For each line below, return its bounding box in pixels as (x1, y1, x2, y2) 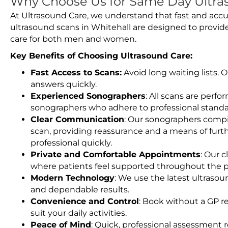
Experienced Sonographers (31, 91, 146, 101)
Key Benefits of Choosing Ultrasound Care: (10, 51, 192, 61)
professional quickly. (31, 138, 112, 148)
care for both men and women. (10, 34, 136, 44)
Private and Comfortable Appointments (31, 150, 201, 159)
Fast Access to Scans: (31, 68, 122, 77)
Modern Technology (31, 173, 115, 183)
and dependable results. (31, 185, 129, 194)
